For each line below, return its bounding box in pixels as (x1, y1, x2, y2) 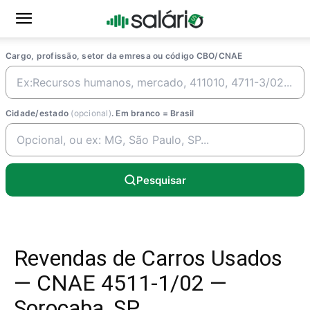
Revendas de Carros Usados (14, 245, 282, 271)
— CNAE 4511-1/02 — (14, 270, 227, 296)
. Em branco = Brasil (111, 108, 194, 118)
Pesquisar (136, 173, 186, 187)
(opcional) (71, 108, 111, 118)
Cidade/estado (6, 108, 71, 118)
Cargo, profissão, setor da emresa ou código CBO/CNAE (6, 51, 243, 61)
